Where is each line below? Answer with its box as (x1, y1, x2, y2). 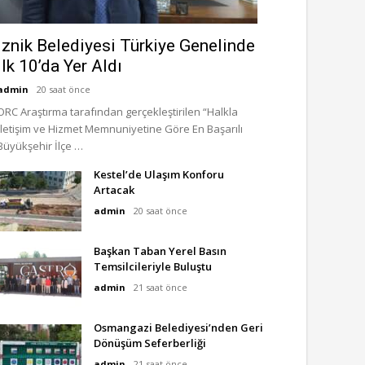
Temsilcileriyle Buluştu (94, 259, 212, 274)
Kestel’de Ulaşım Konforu (94, 167, 224, 182)
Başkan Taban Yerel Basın (94, 244, 226, 258)
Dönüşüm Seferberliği (94, 336, 206, 350)
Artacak (94, 182, 134, 197)
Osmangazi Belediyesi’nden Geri (94, 320, 263, 335)
